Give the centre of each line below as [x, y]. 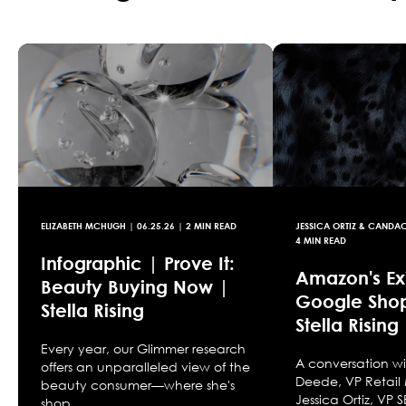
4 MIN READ [321, 241]
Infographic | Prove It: [138, 263]
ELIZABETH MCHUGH [83, 226]
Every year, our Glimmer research [143, 349]
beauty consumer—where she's [138, 385]
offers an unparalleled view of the [145, 367]
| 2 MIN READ [206, 226]
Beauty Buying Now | [135, 287]
